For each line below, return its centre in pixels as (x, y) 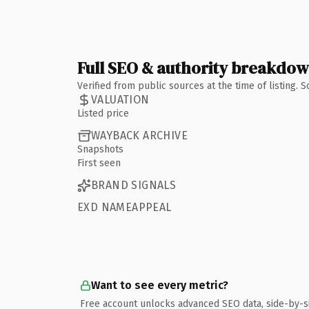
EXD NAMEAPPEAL (124, 207)
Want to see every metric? (160, 285)
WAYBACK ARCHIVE (139, 136)
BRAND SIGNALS (134, 185)
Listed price (103, 113)
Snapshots (100, 149)
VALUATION (120, 100)
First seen (99, 163)
